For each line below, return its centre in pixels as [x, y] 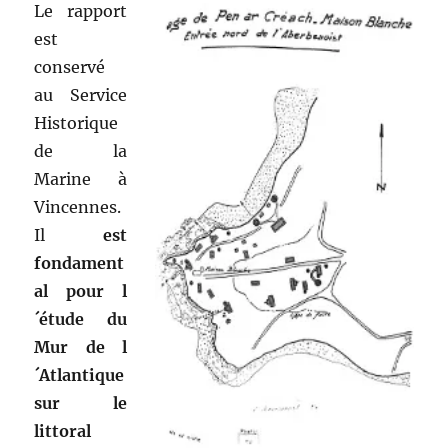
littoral [63, 431]
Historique [76, 123]
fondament [79, 263]
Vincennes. [78, 207]
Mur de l [80, 347]
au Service [80, 95]
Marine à [80, 179]
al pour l [80, 291]
